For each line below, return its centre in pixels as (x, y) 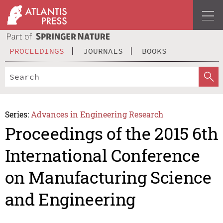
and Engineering (70, 199)
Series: (17, 114)
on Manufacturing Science (108, 177)
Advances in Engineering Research (97, 114)
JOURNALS (103, 51)
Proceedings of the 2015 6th (111, 133)
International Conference (102, 155)
